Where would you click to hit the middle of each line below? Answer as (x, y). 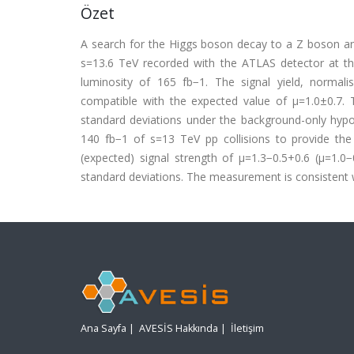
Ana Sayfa (104, 329)
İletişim (247, 329)
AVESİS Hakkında (179, 329)
